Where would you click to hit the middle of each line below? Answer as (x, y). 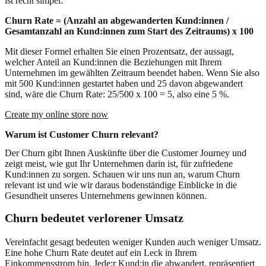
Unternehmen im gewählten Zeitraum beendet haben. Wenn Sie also (132, 73)
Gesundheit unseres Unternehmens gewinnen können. (106, 196)
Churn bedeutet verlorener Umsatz (94, 218)
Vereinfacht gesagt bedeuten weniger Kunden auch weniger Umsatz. (133, 242)
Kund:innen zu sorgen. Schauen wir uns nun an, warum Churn (122, 175)
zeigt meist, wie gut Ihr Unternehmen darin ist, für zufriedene (119, 164)
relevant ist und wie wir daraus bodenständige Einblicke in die (121, 185)
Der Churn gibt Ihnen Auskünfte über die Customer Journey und (126, 153)
